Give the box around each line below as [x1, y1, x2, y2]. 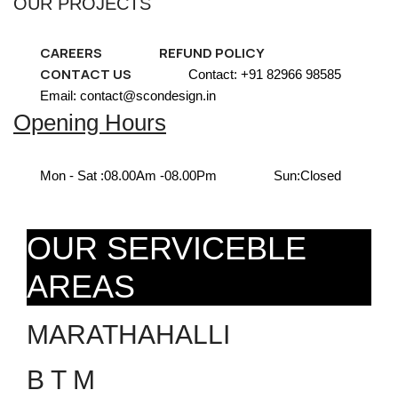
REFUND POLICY [159, 43, 265, 62]
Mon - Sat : [40, 167, 104, 183]
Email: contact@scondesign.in [40, 87, 216, 103]
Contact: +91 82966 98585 [188, 66, 341, 82]
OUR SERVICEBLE [27, 229, 306, 267]
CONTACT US [40, 64, 131, 84]
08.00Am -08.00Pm [104, 167, 217, 183]
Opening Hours [13, 108, 166, 136]
